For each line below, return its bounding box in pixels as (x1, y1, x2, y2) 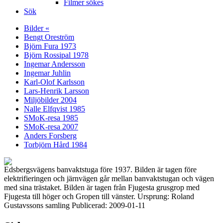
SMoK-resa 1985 (24, 113, 78, 122)
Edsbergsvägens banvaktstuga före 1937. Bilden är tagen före (4, 165, 197, 174)
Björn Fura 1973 (24, 42, 76, 50)
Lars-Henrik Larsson (24, 87, 89, 95)
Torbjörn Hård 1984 (24, 140, 87, 149)
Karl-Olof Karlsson (24, 78, 85, 86)
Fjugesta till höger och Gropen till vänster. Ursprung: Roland (4, 192, 194, 201)
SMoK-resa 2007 (24, 122, 78, 131)
